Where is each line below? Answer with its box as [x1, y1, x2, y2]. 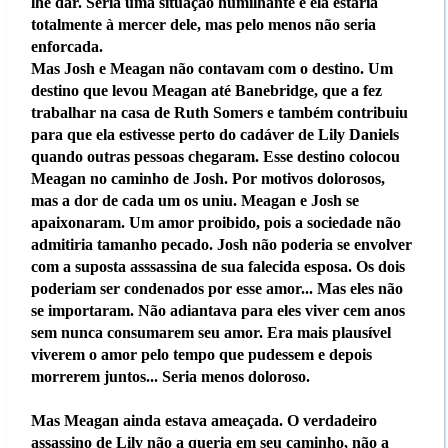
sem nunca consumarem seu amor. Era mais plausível [30, 323, 391, 341]
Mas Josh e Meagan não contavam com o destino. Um [30, 59, 393, 77]
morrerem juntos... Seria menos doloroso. [30, 367, 310, 385]
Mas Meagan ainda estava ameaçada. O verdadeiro [30, 411, 377, 429]
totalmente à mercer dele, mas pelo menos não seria [30, 15, 376, 33]
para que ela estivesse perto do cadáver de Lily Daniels [30, 125, 399, 143]
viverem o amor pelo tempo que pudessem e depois [30, 345, 372, 363]
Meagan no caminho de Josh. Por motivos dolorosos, [30, 169, 385, 187]
